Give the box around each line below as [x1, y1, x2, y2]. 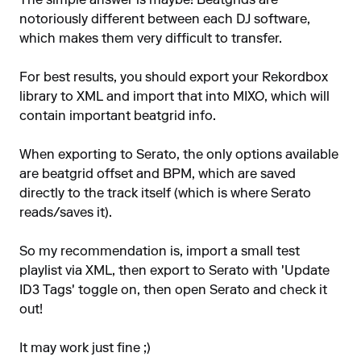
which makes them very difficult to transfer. [19, 33, 282, 46]
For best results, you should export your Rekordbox [19, 72, 328, 85]
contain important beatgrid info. [19, 110, 216, 123]
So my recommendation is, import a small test [19, 246, 300, 259]
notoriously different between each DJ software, [19, 14, 310, 27]
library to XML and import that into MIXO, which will [19, 91, 330, 104]
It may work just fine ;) [19, 342, 151, 355]
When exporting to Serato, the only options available [19, 149, 338, 162]
